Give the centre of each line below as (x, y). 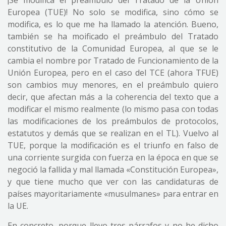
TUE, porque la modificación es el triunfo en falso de (113, 145)
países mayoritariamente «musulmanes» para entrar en (113, 194)
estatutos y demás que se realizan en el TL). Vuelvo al (113, 133)
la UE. (18, 206)
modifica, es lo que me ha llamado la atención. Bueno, (113, 24)
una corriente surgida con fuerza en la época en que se (113, 157)
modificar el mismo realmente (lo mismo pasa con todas (113, 109)
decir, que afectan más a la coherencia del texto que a (113, 97)
